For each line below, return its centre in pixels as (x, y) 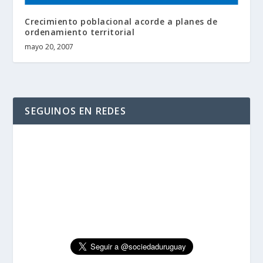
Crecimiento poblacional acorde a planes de (121, 22)
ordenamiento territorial (80, 32)
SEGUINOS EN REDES (75, 111)
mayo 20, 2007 (49, 47)
